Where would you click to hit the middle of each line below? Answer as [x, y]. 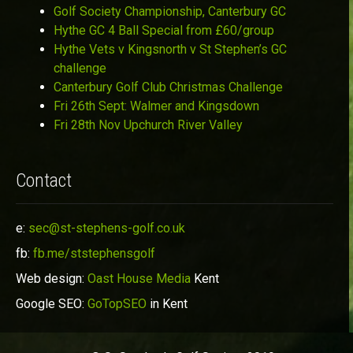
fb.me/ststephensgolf [94, 253]
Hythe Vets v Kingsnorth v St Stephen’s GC [170, 49]
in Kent [167, 303]
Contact [44, 180]
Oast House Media [139, 278]
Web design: [52, 278]
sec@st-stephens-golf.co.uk [107, 228]
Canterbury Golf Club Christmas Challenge [168, 87]
